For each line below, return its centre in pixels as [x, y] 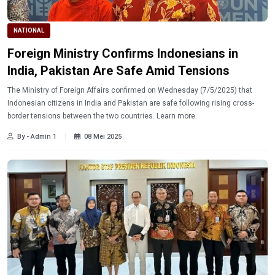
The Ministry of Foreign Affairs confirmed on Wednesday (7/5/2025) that [130, 90]
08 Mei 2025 [103, 136]
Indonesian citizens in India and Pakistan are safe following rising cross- [131, 103]
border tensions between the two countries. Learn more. [177, 116]
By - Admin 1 [37, 136]
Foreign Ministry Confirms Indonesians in [123, 53]
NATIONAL [29, 31]
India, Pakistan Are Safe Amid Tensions [118, 70]
